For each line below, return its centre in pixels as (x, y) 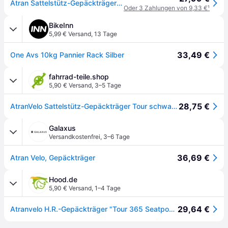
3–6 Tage (117, 137)
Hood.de (63, 179)
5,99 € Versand (70, 34)
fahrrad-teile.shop (79, 77)
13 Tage (106, 34)
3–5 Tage (108, 85)
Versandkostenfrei (75, 137)
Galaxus (62, 128)
